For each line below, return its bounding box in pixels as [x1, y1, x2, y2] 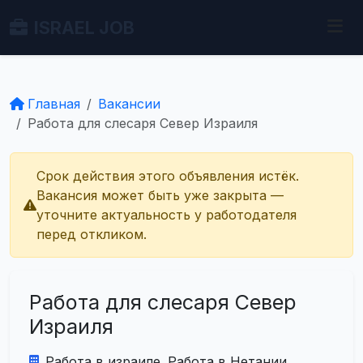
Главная [28, 96, 80, 112]
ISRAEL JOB [34, 17, 135, 38]
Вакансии [98, 96, 160, 112]
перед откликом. [36, 226, 147, 242]
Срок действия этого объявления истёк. [36, 168, 299, 184]
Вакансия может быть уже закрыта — [36, 187, 284, 203]
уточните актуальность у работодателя [36, 207, 297, 223]
